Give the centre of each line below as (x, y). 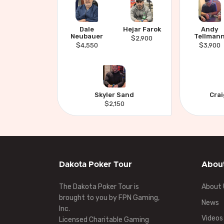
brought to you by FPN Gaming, (109, 198)
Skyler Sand (114, 95)
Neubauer (87, 36)
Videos (212, 218)
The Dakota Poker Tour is (99, 187)
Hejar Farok (142, 29)
